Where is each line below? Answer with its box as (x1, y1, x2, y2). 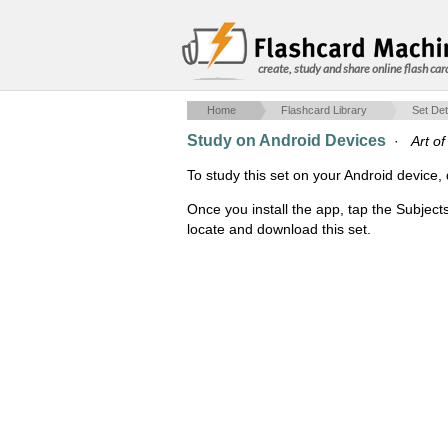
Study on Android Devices (187, 132, 386, 149)
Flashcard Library (281, 104, 367, 116)
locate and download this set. (187, 221, 371, 237)
